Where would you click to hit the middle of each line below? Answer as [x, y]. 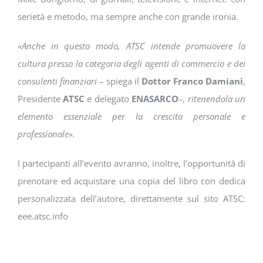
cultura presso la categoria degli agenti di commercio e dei [131, 64]
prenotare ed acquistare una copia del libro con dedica [131, 181]
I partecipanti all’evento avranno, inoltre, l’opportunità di [131, 163]
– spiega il [121, 81]
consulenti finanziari [58, 81]
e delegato [108, 99]
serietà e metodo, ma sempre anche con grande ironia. [128, 17]
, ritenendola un [214, 99]
